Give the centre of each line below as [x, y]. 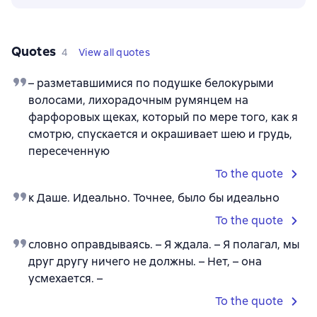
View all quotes [114, 53]
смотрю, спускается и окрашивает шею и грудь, [160, 134]
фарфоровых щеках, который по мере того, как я [163, 117]
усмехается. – [65, 279]
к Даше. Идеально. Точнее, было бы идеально [154, 198]
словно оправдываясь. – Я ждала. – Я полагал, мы [164, 245]
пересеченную [69, 151]
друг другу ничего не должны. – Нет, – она [145, 262]
